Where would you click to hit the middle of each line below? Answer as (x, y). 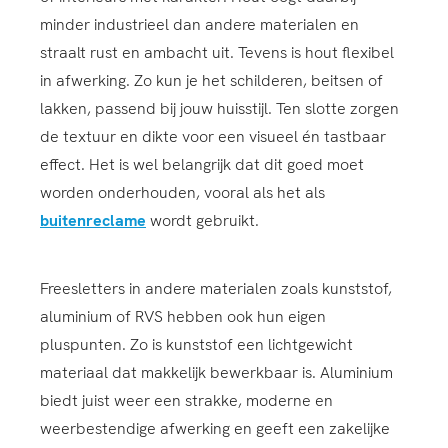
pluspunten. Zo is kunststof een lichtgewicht (196, 345)
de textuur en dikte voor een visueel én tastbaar (213, 137)
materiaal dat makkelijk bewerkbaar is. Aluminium (216, 373)
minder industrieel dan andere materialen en (199, 25)
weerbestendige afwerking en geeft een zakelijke (215, 429)
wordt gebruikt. (202, 221)
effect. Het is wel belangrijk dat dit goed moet (202, 165)
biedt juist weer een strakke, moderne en (186, 401)
